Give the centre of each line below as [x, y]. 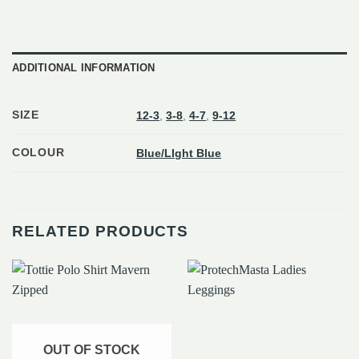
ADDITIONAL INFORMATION [84, 67]
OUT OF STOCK [92, 349]
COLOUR [38, 152]
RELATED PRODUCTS [101, 231]
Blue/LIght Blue [179, 153]
